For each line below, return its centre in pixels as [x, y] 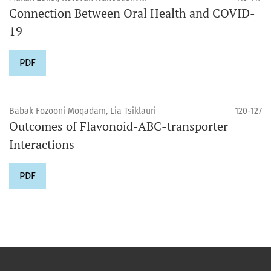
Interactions [42, 144]
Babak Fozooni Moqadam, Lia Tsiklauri [83, 111]
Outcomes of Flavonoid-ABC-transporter [119, 126]
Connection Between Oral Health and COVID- [132, 13]
